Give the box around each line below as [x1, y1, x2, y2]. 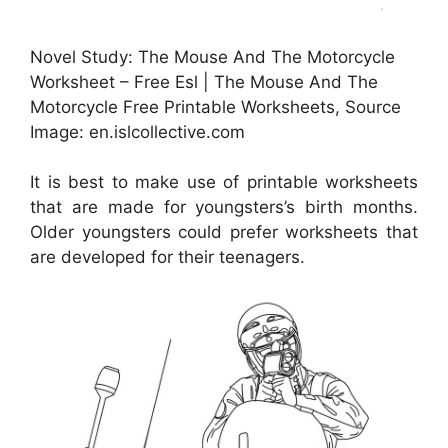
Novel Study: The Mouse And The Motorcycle [30, 46, 395, 67]
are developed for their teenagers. [30, 247, 305, 268]
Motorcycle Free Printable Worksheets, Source [30, 96, 401, 117]
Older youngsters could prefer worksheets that [30, 222, 418, 243]
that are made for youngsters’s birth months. [30, 197, 418, 218]
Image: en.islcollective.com [30, 121, 245, 142]
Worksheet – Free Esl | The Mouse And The [30, 71, 378, 92]
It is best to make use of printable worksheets [30, 172, 418, 193]
